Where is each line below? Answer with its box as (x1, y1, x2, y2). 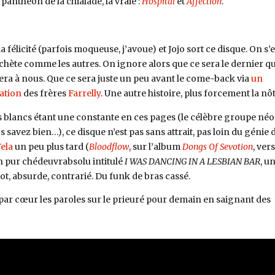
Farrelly (68, 87, 101, 99)
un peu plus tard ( (12, 141, 89, 152)
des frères (21, 87, 68, 99)
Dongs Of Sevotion (182, 141, 253, 152)
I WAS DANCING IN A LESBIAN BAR (124, 155, 260, 167)
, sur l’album (128, 141, 182, 152)
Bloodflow (88, 141, 129, 152)
